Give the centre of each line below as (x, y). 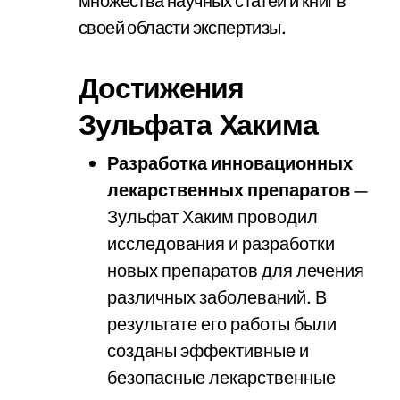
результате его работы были (222, 324)
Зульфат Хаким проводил (212, 217)
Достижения (161, 87)
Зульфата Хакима (198, 124)
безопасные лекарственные (221, 377)
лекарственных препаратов (229, 190)
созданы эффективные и (208, 350)
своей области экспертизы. (182, 27)
